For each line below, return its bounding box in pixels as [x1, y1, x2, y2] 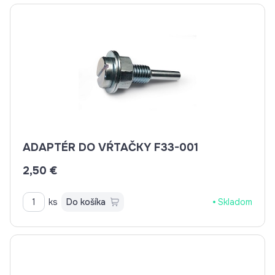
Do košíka [66, 196, 106, 207]
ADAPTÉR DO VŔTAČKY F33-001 [23, 141, 198, 154]
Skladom [218, 196, 252, 207]
